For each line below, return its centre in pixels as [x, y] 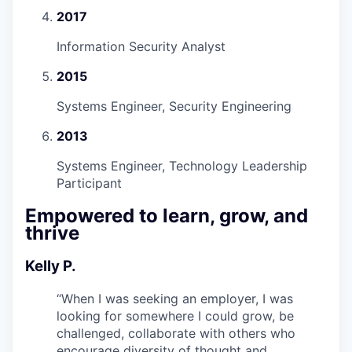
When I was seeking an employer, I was [177, 298]
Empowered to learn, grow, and [167, 215]
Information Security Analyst [141, 46]
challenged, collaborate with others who [176, 333]
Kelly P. [51, 266]
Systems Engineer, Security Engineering [174, 106]
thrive [52, 233]
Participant [89, 183]
